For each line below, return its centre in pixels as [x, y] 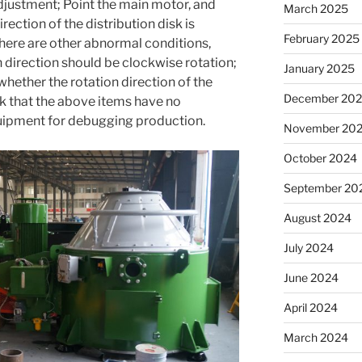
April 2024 [310, 308]
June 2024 [311, 278]
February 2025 [321, 39]
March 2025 [316, 9]
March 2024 [316, 338]
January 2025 [319, 69]
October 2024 [320, 158]
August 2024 [317, 218]
